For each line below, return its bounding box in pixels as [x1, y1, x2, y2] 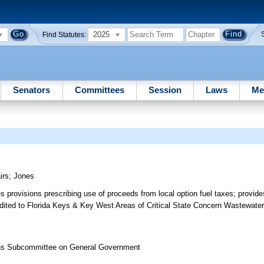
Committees [74, 84, 124, 95]
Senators [13, 84, 51, 95]
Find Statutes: [42, 31, 87, 38]
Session [148, 84, 181, 95]
